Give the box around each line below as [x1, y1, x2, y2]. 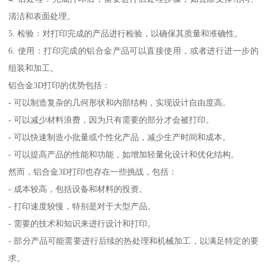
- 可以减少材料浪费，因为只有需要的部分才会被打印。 [8, 114, 215, 125]
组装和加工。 [8, 63, 59, 73]
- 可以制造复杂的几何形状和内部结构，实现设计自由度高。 [8, 97, 231, 107]
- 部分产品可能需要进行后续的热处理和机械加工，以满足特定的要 [8, 235, 259, 246]
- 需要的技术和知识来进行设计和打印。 [8, 218, 156, 228]
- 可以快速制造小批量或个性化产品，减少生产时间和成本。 [8, 132, 231, 142]
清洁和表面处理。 [8, 11, 76, 21]
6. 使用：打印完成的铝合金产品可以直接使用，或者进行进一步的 [8, 45, 259, 55]
